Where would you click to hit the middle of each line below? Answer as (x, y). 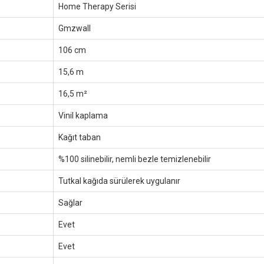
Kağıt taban (80, 137)
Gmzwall (75, 28)
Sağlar (70, 203)
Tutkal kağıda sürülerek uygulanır (119, 181)
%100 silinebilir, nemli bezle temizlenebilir (135, 159)
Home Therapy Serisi (97, 6)
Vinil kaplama (83, 115)
